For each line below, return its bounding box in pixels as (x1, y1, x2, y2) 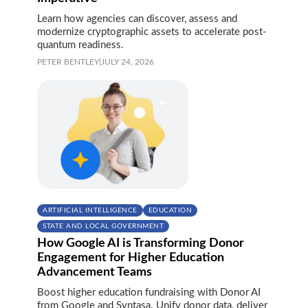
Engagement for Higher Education (37, 251, 224, 264)
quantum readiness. (37, 39, 124, 50)
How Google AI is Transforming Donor (37, 236, 244, 250)
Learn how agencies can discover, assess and (37, 13, 237, 24)
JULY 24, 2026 (101, 57, 154, 66)
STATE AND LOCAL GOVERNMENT (43, 222, 164, 230)
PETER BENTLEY (37, 57, 99, 66)
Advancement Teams (37, 265, 152, 278)
